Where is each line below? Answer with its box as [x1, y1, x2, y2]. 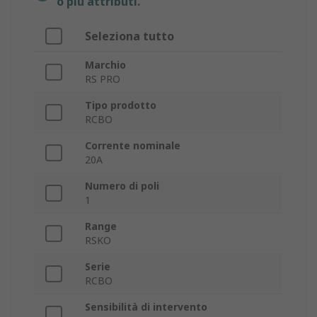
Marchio [85, 58, 126, 72]
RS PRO [85, 72, 120, 86]
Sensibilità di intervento [85, 300, 207, 314]
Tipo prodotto [85, 98, 156, 113]
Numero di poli [85, 179, 159, 193]
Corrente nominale [85, 139, 180, 153]
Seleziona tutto [85, 28, 174, 45]
